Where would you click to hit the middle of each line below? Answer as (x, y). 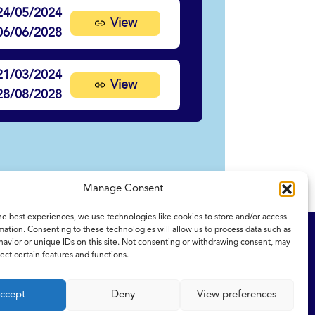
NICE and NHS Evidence (137, 237)
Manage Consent (123, 189)
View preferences (237, 295)
